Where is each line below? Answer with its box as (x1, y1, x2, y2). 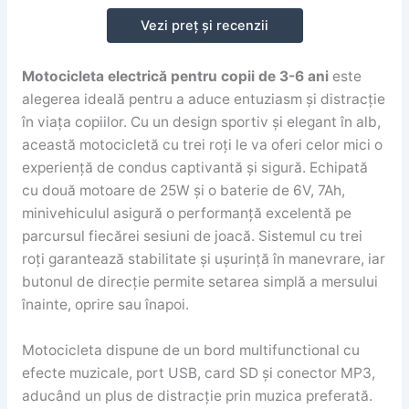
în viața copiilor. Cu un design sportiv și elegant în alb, (21, 113, 381, 131)
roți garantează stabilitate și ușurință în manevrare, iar (21, 250, 385, 268)
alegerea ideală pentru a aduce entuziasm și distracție (21, 90, 385, 109)
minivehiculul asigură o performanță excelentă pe (21, 204, 351, 223)
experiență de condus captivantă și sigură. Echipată (21, 159, 368, 177)
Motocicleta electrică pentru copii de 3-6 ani (21, 68, 329, 86)
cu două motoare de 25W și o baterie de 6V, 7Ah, (21, 182, 345, 200)
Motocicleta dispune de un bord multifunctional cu (21, 341, 360, 360)
